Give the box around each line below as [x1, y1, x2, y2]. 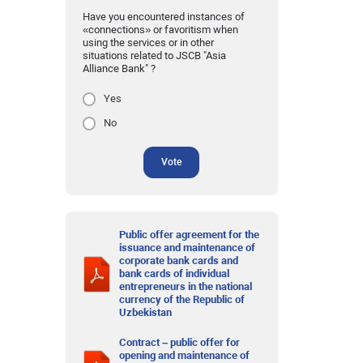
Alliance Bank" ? [82, 62, 156, 75]
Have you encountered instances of [82, 11, 245, 23]
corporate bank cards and [119, 254, 239, 267]
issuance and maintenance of [119, 241, 256, 254]
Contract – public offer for [119, 335, 241, 348]
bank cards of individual [119, 267, 230, 280]
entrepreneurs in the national [119, 280, 253, 293]
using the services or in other [82, 36, 214, 49]
